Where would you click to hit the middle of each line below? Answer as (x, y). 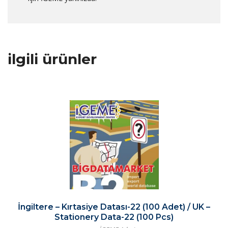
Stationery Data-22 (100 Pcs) (114, 217)
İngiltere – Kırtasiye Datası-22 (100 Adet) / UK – (114, 207)
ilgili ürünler (52, 59)
